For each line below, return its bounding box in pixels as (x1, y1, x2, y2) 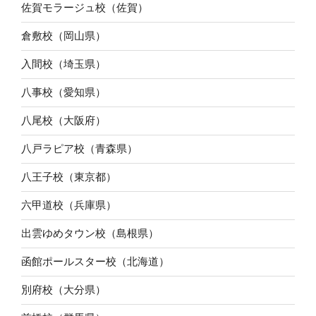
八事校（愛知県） (21, 86, 106, 99)
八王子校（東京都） (21, 171, 116, 183)
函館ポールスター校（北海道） (21, 255, 169, 268)
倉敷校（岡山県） (21, 30, 106, 42)
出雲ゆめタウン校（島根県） (21, 227, 159, 240)
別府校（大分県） (21, 284, 106, 296)
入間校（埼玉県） (21, 58, 106, 71)
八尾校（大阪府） (21, 114, 106, 127)
